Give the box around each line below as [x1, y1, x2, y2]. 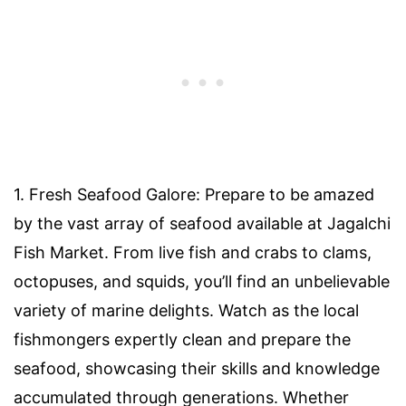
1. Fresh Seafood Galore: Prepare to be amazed [14, 184, 374, 204]
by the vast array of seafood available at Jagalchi [14, 213, 391, 233]
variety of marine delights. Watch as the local [14, 300, 359, 320]
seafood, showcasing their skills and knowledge [14, 358, 380, 378]
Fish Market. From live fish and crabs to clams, [14, 242, 372, 262]
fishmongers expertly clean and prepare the [14, 329, 351, 349]
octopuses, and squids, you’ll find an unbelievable [14, 271, 390, 291]
